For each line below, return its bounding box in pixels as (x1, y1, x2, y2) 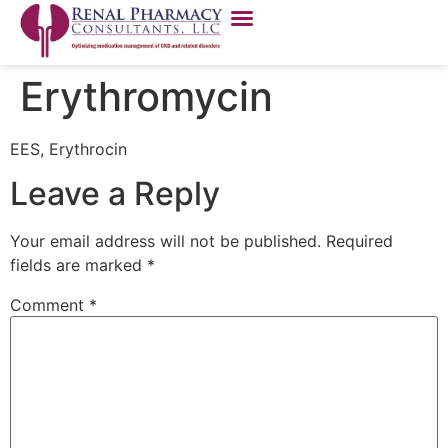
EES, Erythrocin (10, 139, 127, 159)
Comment (10, 295, 89, 316)
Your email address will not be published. (10, 231, 321, 252)
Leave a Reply (10, 174, 220, 214)
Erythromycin (20, 72, 273, 121)
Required (326, 231, 393, 252)
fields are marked (10, 255, 147, 276)
